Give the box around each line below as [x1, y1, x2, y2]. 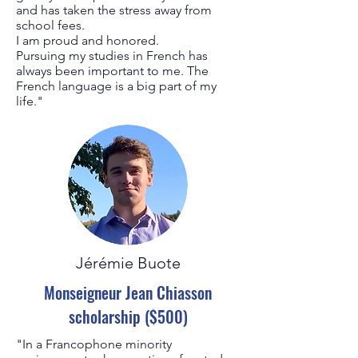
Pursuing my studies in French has [16, 48, 208, 63]
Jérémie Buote [75, 253, 181, 272]
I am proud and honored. [16, 33, 162, 48]
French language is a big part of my [16, 78, 217, 93]
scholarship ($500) [68, 304, 188, 328]
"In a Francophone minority [16, 336, 172, 352]
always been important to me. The [16, 63, 209, 78]
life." [16, 93, 43, 109]
